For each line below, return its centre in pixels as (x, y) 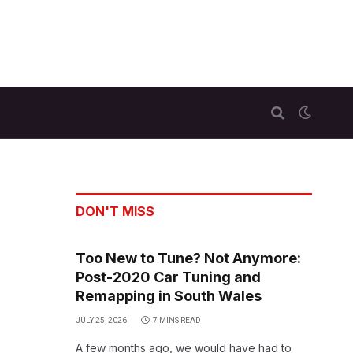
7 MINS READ (177, 320)
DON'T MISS (115, 211)
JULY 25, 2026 (101, 320)
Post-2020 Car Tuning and (168, 277)
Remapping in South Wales (169, 296)
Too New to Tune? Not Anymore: (188, 258)
